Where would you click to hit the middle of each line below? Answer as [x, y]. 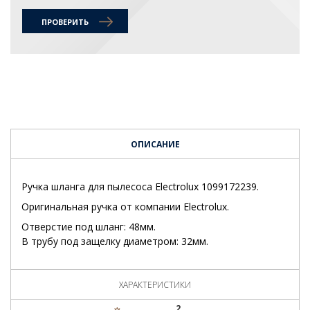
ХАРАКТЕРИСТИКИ [155, 285]
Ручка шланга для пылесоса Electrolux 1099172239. [140, 186]
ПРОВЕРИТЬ [65, 21]
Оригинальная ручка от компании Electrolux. [125, 206]
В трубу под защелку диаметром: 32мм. [115, 241]
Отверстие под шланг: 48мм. [89, 227]
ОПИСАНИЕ [155, 144]
